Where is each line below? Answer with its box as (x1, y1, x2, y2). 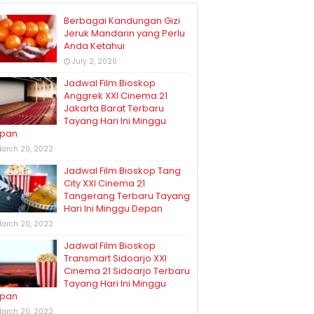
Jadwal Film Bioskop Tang (64, 164, 181, 178)
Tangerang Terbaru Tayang (64, 189, 190, 203)
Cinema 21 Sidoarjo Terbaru (64, 264, 190, 278)
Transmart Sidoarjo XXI (64, 252, 167, 266)
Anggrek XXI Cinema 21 (64, 89, 168, 103)
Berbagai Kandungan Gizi (64, 14, 180, 28)
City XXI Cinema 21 (64, 177, 145, 191)
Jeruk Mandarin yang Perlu (64, 27, 185, 41)
